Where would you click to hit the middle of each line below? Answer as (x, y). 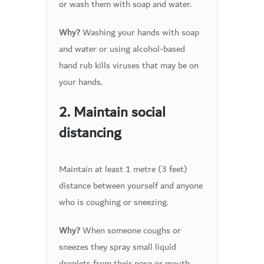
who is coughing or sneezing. (114, 202)
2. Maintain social (112, 112)
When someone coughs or (131, 230)
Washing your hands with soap (140, 32)
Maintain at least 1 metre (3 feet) (123, 169)
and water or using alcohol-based (122, 49)
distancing (90, 133)
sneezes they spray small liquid (118, 247)
